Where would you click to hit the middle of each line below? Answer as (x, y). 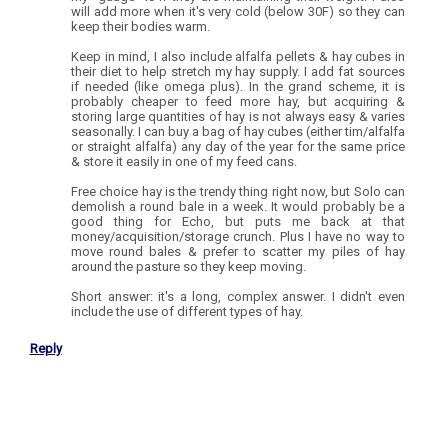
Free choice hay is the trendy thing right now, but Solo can (238, 191)
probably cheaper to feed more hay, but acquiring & (238, 101)
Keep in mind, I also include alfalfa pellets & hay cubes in (238, 56)
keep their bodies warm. (140, 26)
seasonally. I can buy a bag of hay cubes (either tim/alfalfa (238, 131)
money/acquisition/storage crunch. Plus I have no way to (238, 236)
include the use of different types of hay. (187, 311)
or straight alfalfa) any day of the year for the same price (238, 146)
